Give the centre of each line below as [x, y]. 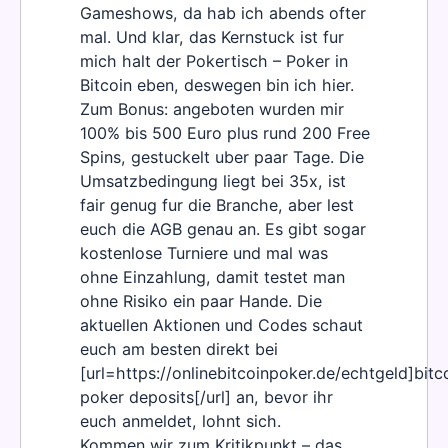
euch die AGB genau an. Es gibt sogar [223, 229]
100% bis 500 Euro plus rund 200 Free [225, 133]
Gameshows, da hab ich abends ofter [223, 13]
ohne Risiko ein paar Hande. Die [201, 301]
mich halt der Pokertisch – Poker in [214, 61]
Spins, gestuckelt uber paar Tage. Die [222, 157]
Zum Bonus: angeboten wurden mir [212, 109]
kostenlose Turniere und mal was [204, 253]
